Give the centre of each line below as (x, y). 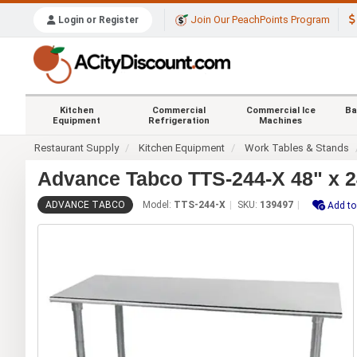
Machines (280, 120)
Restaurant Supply (77, 147)
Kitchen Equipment (182, 147)
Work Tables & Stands (297, 147)
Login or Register (97, 20)
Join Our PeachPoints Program (259, 20)
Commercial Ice (280, 110)
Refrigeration (178, 120)
